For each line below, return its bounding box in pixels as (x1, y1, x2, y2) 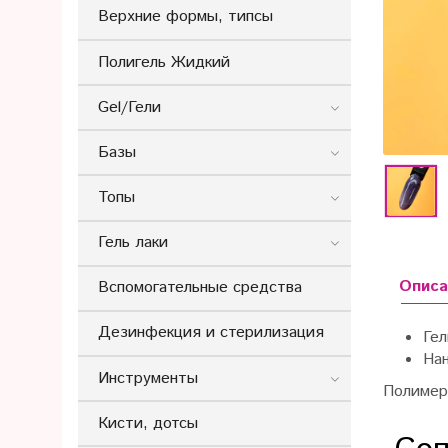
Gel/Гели (98, 95, 161, 119)
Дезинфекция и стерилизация (98, 321, 324, 345)
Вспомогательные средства (98, 276, 302, 300)
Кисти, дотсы (98, 411, 198, 435)
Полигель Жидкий (98, 50, 230, 74)
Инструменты (98, 366, 198, 390)
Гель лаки (98, 231, 168, 255)
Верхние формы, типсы (98, 5, 273, 29)
